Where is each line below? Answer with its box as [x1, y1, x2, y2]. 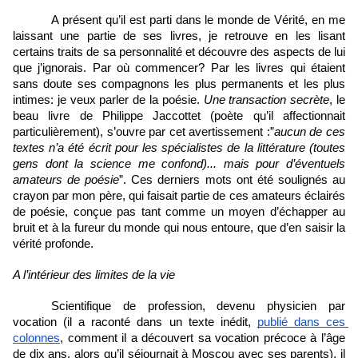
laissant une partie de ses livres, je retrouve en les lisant [13, 29, 345, 42]
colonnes [13, 331, 60, 344]
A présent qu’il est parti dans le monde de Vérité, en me [51, 13, 345, 26]
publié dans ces [257, 315, 346, 328]
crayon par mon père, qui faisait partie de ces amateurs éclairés [13, 189, 345, 202]
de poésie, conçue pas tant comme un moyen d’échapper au [13, 205, 345, 218]
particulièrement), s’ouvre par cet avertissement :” [13, 125, 274, 138]
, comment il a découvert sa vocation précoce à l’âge [60, 331, 345, 344]
